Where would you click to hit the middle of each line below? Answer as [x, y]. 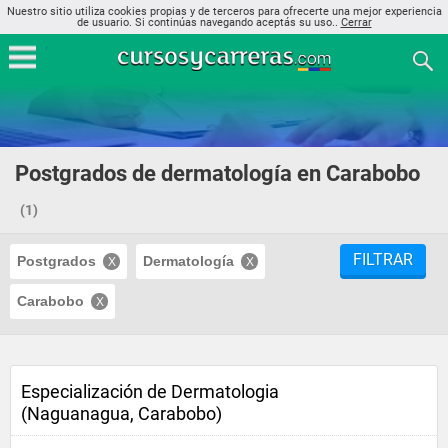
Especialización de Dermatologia [150, 391]
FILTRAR [383, 259]
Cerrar [356, 22]
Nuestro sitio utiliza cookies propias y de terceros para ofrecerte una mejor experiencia [224, 11]
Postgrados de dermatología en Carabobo [217, 173]
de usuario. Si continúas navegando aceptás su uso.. [208, 22]
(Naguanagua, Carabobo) [121, 413]
